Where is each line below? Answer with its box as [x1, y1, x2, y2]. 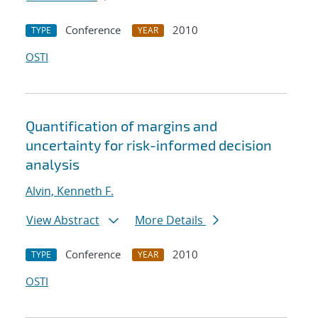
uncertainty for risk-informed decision [26, 136, 272, 154]
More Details [135, 212, 206, 229]
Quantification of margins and [26, 117, 217, 135]
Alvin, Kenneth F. [26, 183, 114, 199]
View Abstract [26, 212, 99, 229]
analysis [26, 155, 79, 173]
